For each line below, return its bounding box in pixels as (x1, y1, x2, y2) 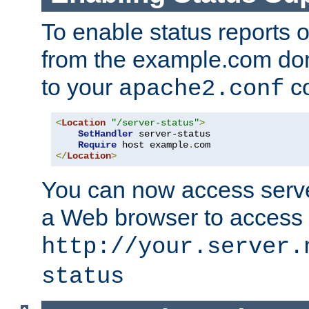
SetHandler (78, 128, 133, 139)
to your (41, 73, 119, 100)
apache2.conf (119, 75, 284, 102)
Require (78, 139, 117, 150)
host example (117, 139, 188, 150)
